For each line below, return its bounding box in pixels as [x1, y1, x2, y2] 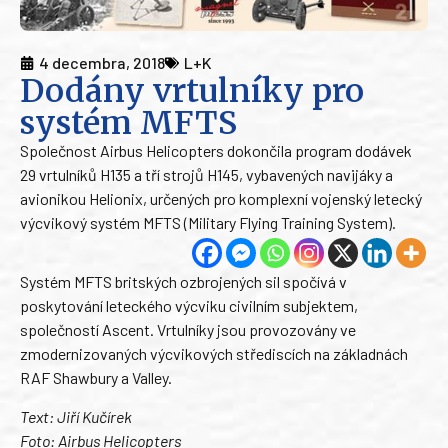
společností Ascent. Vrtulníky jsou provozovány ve [20, 320, 356, 340]
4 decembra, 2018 [39, 53, 165, 73]
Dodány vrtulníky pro [20, 71, 364, 112]
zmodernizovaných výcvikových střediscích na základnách [20, 344, 408, 364]
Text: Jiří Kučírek [20, 406, 132, 426]
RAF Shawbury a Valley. [20, 368, 172, 388]
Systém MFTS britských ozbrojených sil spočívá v [20, 272, 347, 292]
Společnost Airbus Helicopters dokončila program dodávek [20, 141, 412, 161]
